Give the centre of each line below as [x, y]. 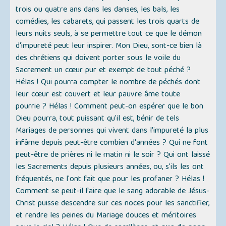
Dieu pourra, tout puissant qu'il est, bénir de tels [98, 119]
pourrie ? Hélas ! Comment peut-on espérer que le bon [110, 107]
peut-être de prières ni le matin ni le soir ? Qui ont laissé [113, 156]
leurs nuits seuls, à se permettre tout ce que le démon [109, 35]
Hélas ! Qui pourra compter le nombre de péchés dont [108, 83]
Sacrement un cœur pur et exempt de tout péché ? [103, 71]
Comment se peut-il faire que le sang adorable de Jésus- [113, 192]
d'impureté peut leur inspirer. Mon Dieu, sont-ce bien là [109, 47]
